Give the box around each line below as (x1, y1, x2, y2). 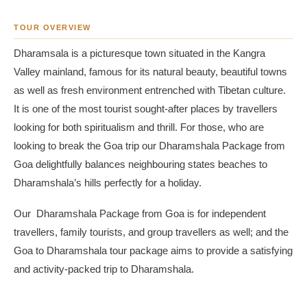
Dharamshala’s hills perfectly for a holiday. (14, 177, 201, 188)
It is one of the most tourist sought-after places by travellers (14, 103, 278, 114)
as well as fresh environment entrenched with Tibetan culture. (14, 85, 286, 96)
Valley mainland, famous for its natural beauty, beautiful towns (14, 66, 287, 77)
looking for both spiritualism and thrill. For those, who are (14, 122, 264, 133)
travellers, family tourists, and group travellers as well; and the (14, 226, 288, 238)
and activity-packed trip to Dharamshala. (14, 263, 194, 275)
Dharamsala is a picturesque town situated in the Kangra (14, 48, 265, 59)
